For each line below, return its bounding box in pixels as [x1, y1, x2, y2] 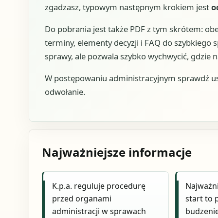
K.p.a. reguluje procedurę [52, 181, 146, 192]
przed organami [52, 193, 112, 204]
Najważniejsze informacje [41, 144, 192, 161]
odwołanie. [44, 86, 85, 97]
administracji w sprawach [52, 206, 146, 217]
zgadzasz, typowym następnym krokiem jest [44, 1, 211, 13]
